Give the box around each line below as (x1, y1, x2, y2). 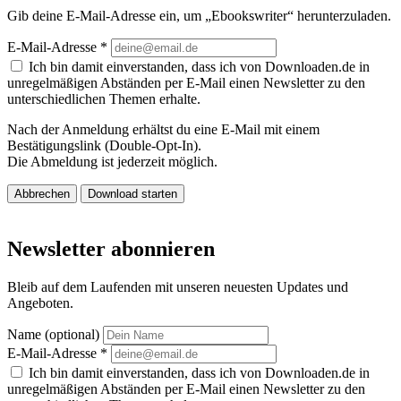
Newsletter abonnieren (7, 236, 215, 260)
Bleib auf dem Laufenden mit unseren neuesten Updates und (7, 278, 348, 294)
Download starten (88, 186, 177, 200)
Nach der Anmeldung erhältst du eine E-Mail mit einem (7, 121, 320, 137)
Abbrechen (14, 186, 70, 200)
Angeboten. (7, 294, 73, 311)
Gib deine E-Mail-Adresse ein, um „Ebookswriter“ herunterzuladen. (7, 7, 391, 23)
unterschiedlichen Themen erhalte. (7, 90, 200, 107)
